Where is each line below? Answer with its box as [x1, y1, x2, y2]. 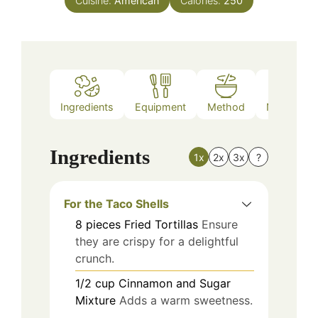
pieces [86, 216, 121, 231]
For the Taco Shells [64, 196, 169, 211]
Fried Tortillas [124, 216, 198, 231]
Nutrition [266, 101, 307, 114]
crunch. [75, 251, 114, 265]
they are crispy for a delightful [75, 234, 238, 248]
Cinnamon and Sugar [119, 275, 231, 290]
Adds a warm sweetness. [119, 292, 253, 307]
